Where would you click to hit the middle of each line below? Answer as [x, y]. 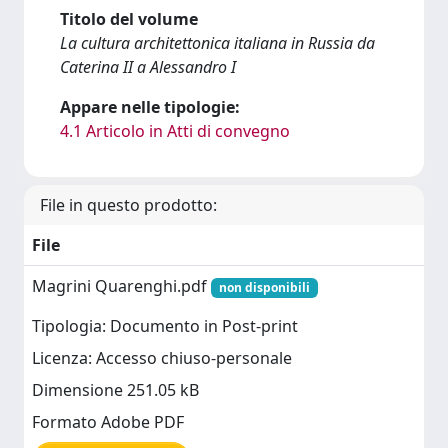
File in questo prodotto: [128, 205]
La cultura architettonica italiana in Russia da [217, 43]
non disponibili [264, 287]
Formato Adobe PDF [108, 422]
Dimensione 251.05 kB [115, 390]
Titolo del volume [129, 19]
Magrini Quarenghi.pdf [121, 286]
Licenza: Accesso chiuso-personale [162, 358]
